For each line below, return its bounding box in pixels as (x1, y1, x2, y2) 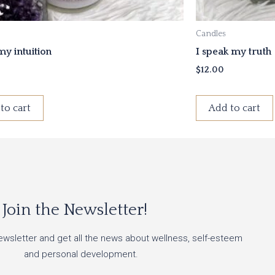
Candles (195, 28, 226, 39)
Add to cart (208, 102, 260, 114)
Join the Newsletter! (2, 200, 147, 219)
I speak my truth (195, 45, 271, 57)
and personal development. (24, 248, 138, 260)
